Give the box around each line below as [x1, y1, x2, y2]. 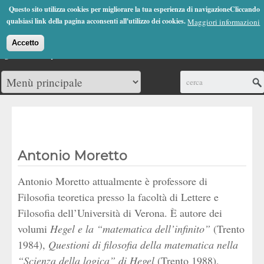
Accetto [12, 38, 39, 47]
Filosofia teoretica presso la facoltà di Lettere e [18, 190, 219, 204]
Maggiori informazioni [187, 16, 260, 27]
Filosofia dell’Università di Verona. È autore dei [18, 206, 222, 220]
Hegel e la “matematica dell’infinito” [50, 222, 210, 236]
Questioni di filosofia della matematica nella [48, 237, 238, 252]
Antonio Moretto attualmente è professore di [18, 174, 207, 188]
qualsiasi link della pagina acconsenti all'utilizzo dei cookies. [6, 16, 186, 26]
